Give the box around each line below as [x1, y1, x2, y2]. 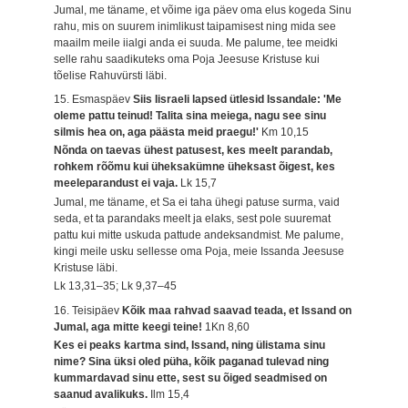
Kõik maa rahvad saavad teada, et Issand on [122, 303, 352, 317]
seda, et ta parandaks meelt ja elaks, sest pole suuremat [54, 211, 331, 225]
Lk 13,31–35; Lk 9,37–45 [54, 280, 178, 293]
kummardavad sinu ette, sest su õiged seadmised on [54, 371, 328, 384]
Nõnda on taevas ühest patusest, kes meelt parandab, [54, 144, 333, 158]
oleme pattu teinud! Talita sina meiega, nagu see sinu [54, 108, 327, 122]
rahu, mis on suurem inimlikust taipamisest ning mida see [54, 19, 337, 33]
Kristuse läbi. [54, 260, 118, 274]
